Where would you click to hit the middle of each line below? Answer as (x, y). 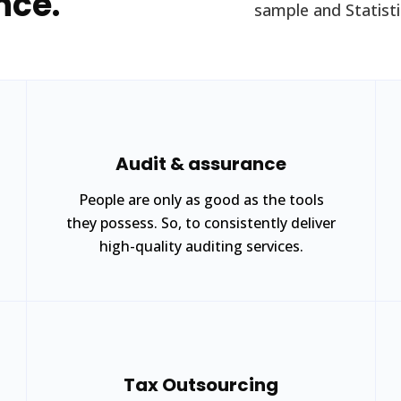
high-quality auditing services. (201, 246)
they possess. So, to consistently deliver (201, 223)
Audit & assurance (201, 164)
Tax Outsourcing (201, 385)
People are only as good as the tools (201, 200)
